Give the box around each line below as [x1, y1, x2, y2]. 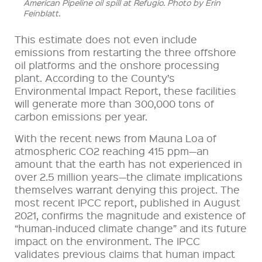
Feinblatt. [23, 8, 60, 19]
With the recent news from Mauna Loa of [15, 131, 216, 145]
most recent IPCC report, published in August [15, 195, 240, 209]
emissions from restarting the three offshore [15, 45, 236, 59]
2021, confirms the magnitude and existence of [15, 208, 246, 222]
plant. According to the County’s [15, 71, 175, 85]
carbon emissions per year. [15, 109, 147, 123]
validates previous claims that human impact [15, 247, 235, 261]
